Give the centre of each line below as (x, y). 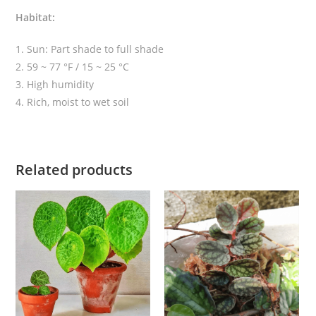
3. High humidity (55, 84)
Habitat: (36, 17)
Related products (74, 169)
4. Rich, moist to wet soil (73, 102)
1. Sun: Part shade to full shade (90, 49)
